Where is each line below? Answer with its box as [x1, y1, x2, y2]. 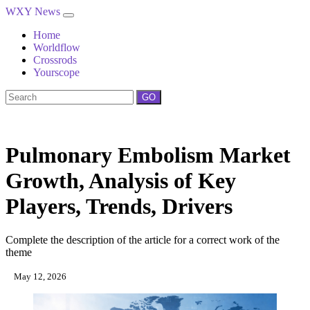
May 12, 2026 [12, 271, 66, 282]
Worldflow [33, 42, 80, 53]
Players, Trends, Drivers [6, 194, 232, 219]
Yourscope [33, 66, 80, 78]
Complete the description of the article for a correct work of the [6, 234, 280, 246]
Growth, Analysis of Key [6, 168, 236, 193]
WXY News [6, 6, 63, 17]
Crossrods [33, 54, 77, 66]
